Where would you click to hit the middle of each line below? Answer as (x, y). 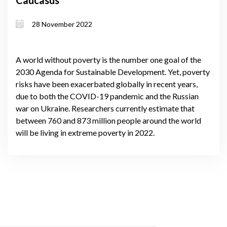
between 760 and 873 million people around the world (108, 121)
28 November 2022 (62, 24)
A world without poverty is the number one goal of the (108, 60)
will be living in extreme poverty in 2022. (85, 133)
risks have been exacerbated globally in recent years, (107, 84)
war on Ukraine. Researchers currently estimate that (105, 108)
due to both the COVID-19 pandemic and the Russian (107, 96)
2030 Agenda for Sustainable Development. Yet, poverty (113, 72)
